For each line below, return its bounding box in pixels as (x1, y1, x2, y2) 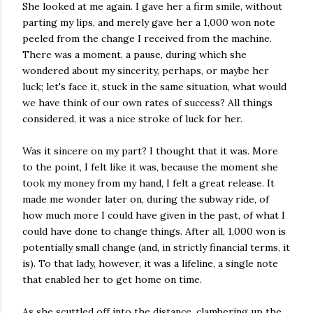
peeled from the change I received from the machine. (22, 32, 272, 45)
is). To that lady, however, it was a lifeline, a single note (22, 257, 278, 270)
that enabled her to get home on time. (22, 273, 202, 286)
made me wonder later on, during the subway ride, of (22, 193, 269, 205)
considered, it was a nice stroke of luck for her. (22, 112, 242, 125)
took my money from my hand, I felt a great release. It (22, 177, 275, 189)
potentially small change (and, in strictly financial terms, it (22, 241, 290, 254)
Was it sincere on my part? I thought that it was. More (22, 145, 278, 157)
